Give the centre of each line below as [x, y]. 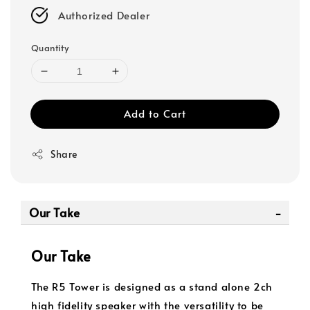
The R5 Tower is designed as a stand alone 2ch [152, 286]
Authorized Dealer [104, 15]
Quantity [50, 48]
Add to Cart [155, 113]
